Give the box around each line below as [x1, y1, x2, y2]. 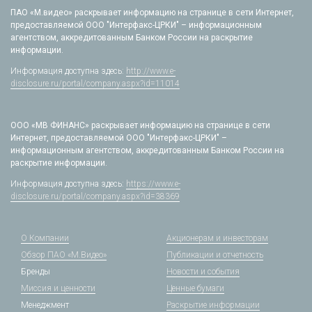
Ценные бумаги [166, 283, 224, 293]
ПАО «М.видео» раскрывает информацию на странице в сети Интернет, [10, 8, 294, 17]
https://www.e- [126, 179, 180, 189]
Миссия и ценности [21, 283, 95, 293]
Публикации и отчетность [166, 250, 263, 260]
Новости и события [166, 267, 240, 276]
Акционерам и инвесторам [166, 233, 268, 243]
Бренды [21, 267, 50, 276]
